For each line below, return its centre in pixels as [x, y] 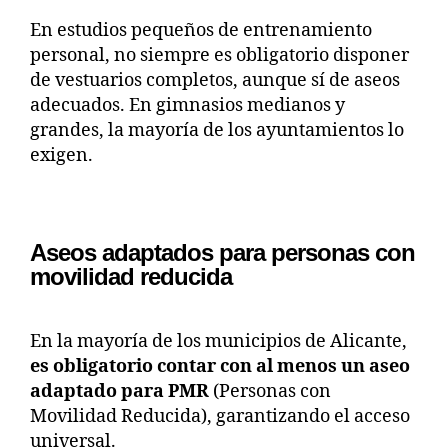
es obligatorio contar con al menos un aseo [220, 366]
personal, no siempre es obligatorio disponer [219, 55]
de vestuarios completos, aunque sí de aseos [215, 80]
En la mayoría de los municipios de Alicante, [218, 341]
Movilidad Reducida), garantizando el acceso [220, 416]
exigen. [61, 155]
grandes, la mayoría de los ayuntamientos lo [217, 130]
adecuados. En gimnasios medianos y [187, 105]
